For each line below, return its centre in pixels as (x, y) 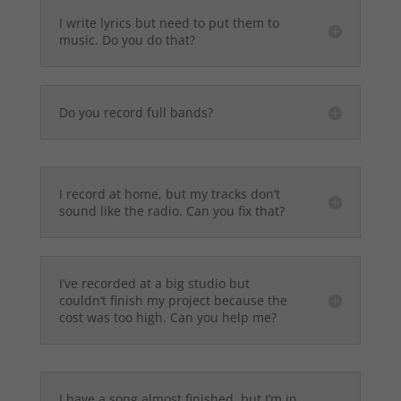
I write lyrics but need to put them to (169, 23)
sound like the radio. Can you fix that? (171, 211)
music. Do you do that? (127, 40)
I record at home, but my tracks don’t (169, 194)
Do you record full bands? (136, 113)
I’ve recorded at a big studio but (154, 284)
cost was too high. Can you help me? (167, 318)
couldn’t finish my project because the (173, 301)
